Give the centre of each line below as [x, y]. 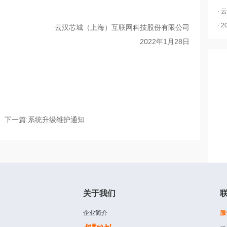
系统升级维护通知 [56, 120]
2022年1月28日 [165, 42]
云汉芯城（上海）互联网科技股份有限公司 [122, 28]
